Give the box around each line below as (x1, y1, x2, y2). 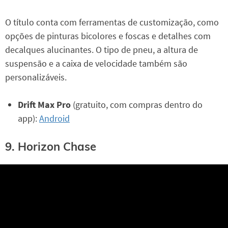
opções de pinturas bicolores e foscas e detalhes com (5, 30, 211, 42)
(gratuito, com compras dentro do (71, 99, 203, 111)
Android (39, 112, 70, 125)
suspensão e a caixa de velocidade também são (5, 58, 187, 70)
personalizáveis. (5, 71, 67, 83)
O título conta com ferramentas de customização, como (5, 16, 219, 28)
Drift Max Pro (18, 99, 71, 111)
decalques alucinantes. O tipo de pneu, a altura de (5, 44, 198, 56)
